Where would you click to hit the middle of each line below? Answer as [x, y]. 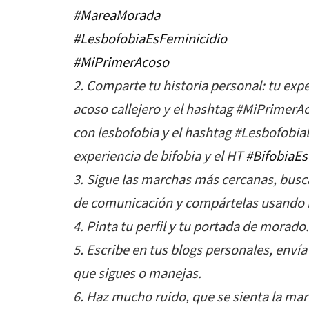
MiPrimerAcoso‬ [124, 62]
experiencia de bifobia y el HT [159, 156]
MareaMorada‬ [120, 15]
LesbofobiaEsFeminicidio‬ [153, 38]
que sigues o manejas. [137, 273]
